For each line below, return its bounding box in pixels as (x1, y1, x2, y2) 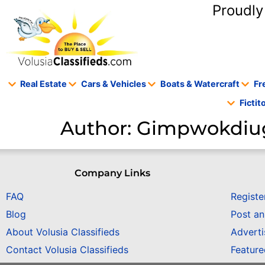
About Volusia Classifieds (6, 225, 119, 238)
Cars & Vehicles (81, 79, 147, 89)
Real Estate (20, 79, 67, 89)
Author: (60, 117, 137, 140)
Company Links (74, 167, 150, 179)
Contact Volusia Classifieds (6, 243, 128, 256)
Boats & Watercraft (160, 79, 240, 89)
